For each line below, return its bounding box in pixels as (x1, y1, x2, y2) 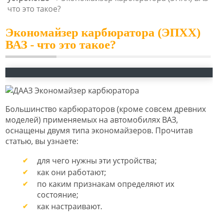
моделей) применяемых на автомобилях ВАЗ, (5, 114, 178, 125)
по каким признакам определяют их (37, 178, 174, 189)
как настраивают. (37, 200, 102, 212)
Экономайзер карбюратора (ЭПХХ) (5, 25, 200, 39)
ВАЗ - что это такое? (5, 37, 116, 51)
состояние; (37, 189, 78, 200)
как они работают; (37, 166, 106, 178)
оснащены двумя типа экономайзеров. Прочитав (5, 125, 193, 136)
